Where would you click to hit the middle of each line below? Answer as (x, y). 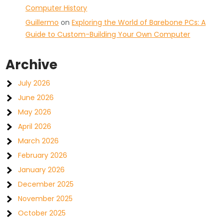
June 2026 (36, 98)
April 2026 (35, 126)
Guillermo (42, 22)
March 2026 (39, 141)
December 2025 (46, 184)
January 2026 (42, 170)
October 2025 (42, 213)
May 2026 (35, 112)
